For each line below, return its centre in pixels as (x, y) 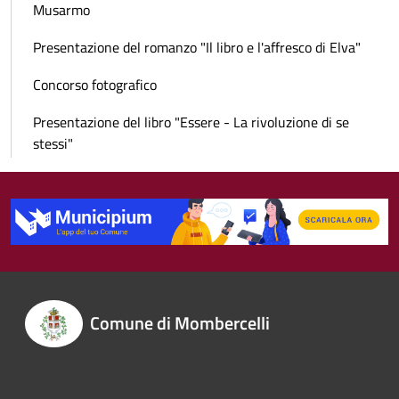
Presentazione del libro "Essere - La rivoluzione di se (191, 122)
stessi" (53, 143)
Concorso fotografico (95, 84)
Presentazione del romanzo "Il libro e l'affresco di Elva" (197, 47)
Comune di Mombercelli (179, 322)
